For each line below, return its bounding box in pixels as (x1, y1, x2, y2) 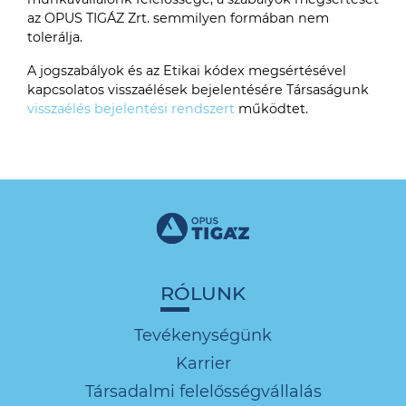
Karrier (175, 353, 231, 373)
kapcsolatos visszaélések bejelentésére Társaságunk (27, 81, 369, 98)
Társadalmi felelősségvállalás (84, 381, 322, 401)
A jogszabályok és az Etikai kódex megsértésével (27, 62, 346, 79)
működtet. (235, 100, 308, 117)
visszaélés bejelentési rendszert (27, 100, 235, 117)
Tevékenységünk (134, 324, 272, 345)
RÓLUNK (160, 281, 246, 304)
